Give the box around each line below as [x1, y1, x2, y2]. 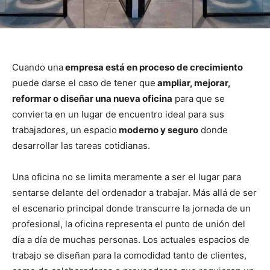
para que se [172, 93, 225, 105]
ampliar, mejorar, [155, 77, 230, 89]
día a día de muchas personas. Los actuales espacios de [12, 234, 250, 246]
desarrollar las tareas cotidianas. [12, 140, 150, 152]
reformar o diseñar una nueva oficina [12, 93, 172, 105]
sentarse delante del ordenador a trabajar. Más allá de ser [12, 187, 257, 199]
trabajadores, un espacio [12, 124, 117, 136]
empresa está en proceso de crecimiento [63, 61, 243, 74]
